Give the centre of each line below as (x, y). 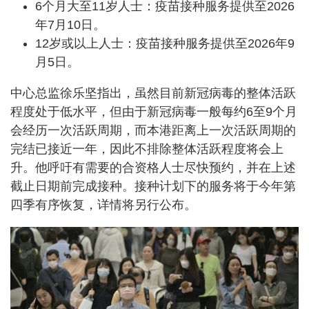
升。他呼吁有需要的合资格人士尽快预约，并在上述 (153, 168)
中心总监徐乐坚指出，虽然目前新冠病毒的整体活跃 (153, 93)
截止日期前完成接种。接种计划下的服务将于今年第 (153, 186)
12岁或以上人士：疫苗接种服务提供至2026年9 (165, 43)
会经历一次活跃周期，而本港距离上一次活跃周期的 (153, 130)
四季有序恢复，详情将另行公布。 (103, 205)
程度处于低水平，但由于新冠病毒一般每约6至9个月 (154, 112)
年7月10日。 (70, 25)
